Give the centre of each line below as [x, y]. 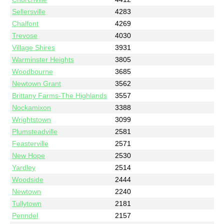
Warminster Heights [43, 59]
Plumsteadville [35, 131]
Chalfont [25, 23]
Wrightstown [32, 119]
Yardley [24, 167]
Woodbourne [33, 71]
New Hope [29, 155]
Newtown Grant [37, 83]
